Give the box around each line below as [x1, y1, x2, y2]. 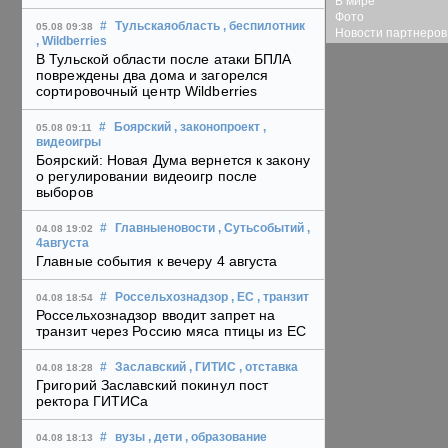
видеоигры [36, 136, 101, 149]
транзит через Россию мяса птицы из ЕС [36, 323, 306, 340]
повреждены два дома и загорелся [36, 67, 269, 84]
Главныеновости [115, 222, 215, 235]
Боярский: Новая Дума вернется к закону [36, 152, 310, 169]
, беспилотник [223, 20, 305, 33]
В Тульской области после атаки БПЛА [36, 51, 292, 68]
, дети [148, 431, 182, 444]
